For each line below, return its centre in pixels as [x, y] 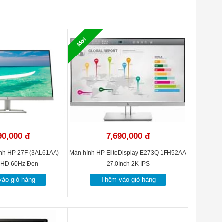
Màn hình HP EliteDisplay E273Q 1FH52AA [128, 153]
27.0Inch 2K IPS [128, 164]
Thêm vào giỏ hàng [128, 180]
